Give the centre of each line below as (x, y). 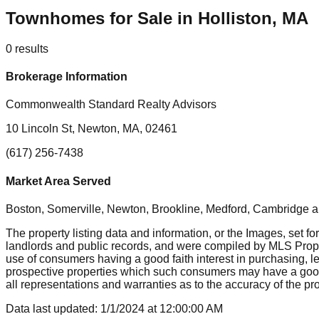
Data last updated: (53, 308)
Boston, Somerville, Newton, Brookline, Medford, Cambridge (157, 209)
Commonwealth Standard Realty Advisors (111, 105)
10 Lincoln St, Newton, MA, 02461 (91, 129)
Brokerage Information (67, 77)
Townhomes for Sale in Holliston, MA (157, 18)
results (32, 48)
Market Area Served (58, 181)
